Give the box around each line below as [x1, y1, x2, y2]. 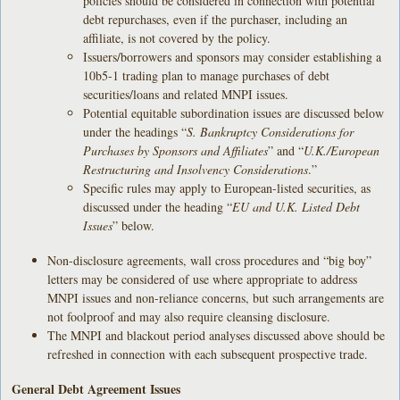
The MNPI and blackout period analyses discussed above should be [47, 326, 386, 344]
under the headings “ [83, 122, 187, 140]
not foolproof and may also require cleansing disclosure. [47, 307, 331, 325]
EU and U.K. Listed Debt [232, 197, 361, 215]
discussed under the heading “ [83, 197, 233, 215]
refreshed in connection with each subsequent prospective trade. [47, 345, 369, 362]
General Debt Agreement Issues [12, 379, 181, 398]
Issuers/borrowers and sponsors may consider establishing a [83, 47, 382, 65]
